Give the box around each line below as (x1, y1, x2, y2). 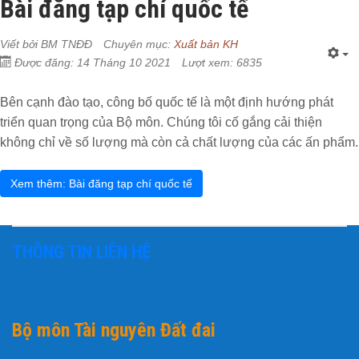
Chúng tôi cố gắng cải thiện (167, 115, 322, 129)
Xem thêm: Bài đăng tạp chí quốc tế (10, 176, 192, 190)
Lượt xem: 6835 (182, 55, 262, 69)
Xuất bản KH (174, 37, 238, 50)
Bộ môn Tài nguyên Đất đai (12, 318, 216, 341)
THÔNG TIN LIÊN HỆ (12, 241, 151, 262)
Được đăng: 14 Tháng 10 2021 (14, 55, 171, 69)
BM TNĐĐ (41, 37, 92, 50)
